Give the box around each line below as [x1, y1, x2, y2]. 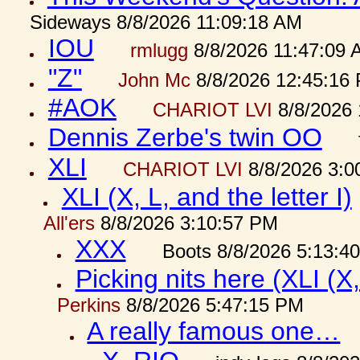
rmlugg [129, 39, 188, 61]
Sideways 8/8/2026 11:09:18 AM [29, 11, 302, 33]
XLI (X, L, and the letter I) [61, 182, 352, 211]
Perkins [56, 294, 121, 316]
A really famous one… [87, 317, 341, 346]
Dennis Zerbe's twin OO [47, 123, 322, 152]
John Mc [117, 69, 190, 91]
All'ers [43, 212, 95, 234]
